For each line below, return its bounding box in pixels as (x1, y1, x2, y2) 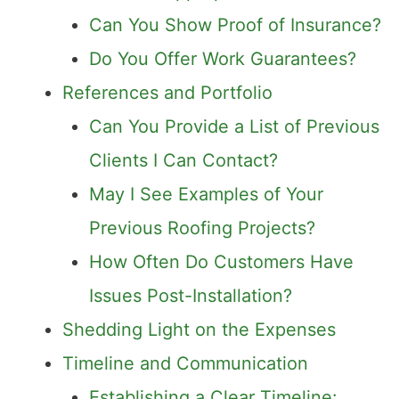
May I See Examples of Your (89, 183, 323, 206)
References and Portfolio (62, 82, 273, 104)
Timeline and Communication (62, 353, 308, 375)
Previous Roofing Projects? (89, 217, 315, 240)
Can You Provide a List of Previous (89, 116, 379, 138)
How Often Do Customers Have (89, 251, 354, 273)
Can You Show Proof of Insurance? (89, 14, 381, 37)
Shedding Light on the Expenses (62, 319, 336, 341)
